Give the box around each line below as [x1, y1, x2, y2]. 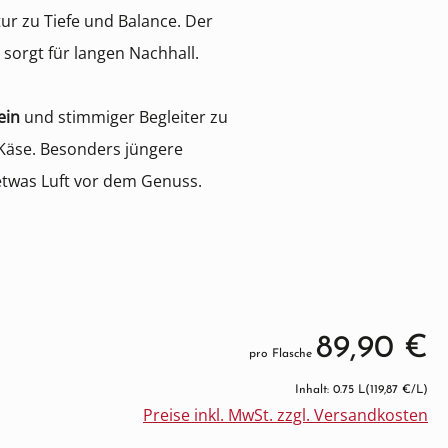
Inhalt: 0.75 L [295, 384, 365, 396]
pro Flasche [249, 348, 316, 360]
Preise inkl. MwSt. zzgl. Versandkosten [143, 404, 428, 426]
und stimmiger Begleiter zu [20, 106, 228, 128]
